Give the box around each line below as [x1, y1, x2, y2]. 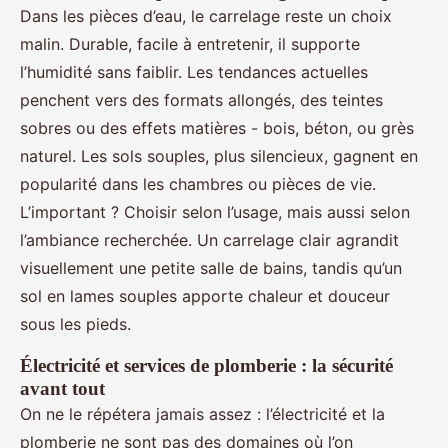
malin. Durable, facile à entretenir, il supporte [20, 34, 360, 55]
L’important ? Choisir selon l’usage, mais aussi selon [20, 202, 410, 223]
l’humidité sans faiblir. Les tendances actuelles [20, 62, 368, 83]
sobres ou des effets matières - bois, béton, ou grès [20, 118, 414, 139]
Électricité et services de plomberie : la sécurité [20, 355, 393, 377]
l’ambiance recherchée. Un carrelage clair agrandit [20, 230, 399, 251]
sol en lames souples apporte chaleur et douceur [20, 286, 390, 307]
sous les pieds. [20, 314, 131, 335]
